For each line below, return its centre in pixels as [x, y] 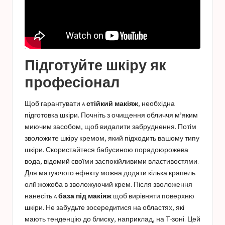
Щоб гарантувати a [55, 104]
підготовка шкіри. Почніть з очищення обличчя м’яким [111, 115]
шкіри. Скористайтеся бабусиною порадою [94, 150]
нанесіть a [41, 196]
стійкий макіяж [112, 104]
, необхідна [156, 104]
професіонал [72, 82]
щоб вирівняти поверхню [153, 196]
